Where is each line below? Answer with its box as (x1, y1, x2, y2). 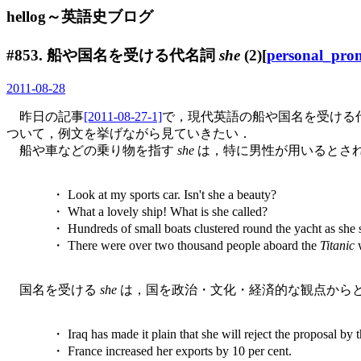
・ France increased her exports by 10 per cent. (39, 343, 292, 358)
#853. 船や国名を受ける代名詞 (6, 47, 219, 64)
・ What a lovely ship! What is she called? (39, 204, 268, 218)
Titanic (320, 238, 355, 252)
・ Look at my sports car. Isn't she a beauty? (39, 187, 276, 201)
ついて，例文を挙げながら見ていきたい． (6, 126, 251, 140)
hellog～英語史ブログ (6, 8, 153, 25)
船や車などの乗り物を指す (6, 143, 177, 157)
